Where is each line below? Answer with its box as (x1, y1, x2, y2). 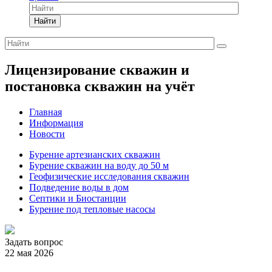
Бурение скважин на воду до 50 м (29, 160, 169, 171)
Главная (29, 107, 62, 118)
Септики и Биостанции (29, 193, 126, 204)
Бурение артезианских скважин (29, 149, 160, 160)
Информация (29, 118, 83, 129)
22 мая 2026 (5, 248, 53, 259)
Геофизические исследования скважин (29, 171, 189, 182)
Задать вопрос (5, 237, 63, 248)
